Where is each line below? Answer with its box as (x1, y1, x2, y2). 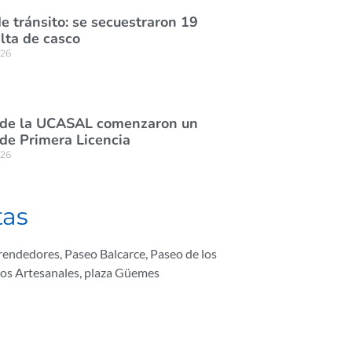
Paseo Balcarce (64, 246, 145, 261)
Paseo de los (150, 246, 217, 261)
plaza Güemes (84, 265, 159, 280)
